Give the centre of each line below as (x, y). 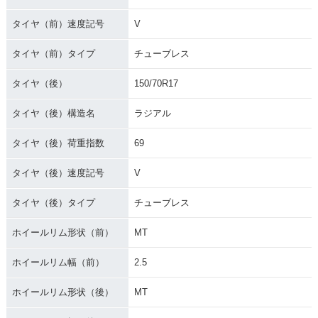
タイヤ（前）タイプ (53, 53)
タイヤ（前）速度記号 (58, 23)
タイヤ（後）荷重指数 (58, 143)
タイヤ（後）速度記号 (58, 172)
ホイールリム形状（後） (62, 292)
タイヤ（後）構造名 (53, 113)
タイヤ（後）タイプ (53, 202)
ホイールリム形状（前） (62, 232)
